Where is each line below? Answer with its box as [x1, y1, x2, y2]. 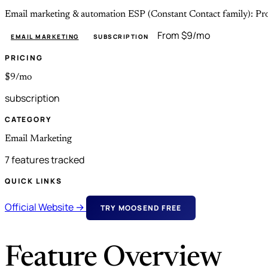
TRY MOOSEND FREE [100, 202, 182, 213]
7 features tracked [5, 153, 84, 166]
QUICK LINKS [5, 175, 62, 186]
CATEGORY [5, 114, 52, 124]
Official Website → [5, 200, 86, 214]
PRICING [5, 52, 43, 63]
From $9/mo [157, 28, 210, 42]
